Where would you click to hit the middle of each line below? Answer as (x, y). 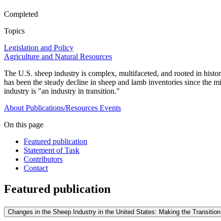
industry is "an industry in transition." (62, 91)
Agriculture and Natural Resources (58, 57)
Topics (14, 31)
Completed (21, 14)
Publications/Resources (62, 108)
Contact (36, 168)
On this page (24, 125)
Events (110, 108)
